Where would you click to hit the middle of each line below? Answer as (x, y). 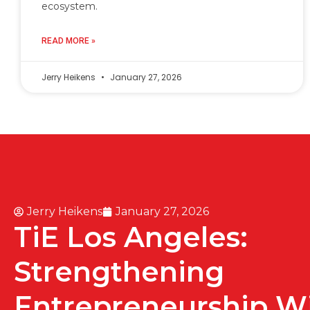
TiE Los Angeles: (131, 237)
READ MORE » (69, 41)
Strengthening (119, 272)
